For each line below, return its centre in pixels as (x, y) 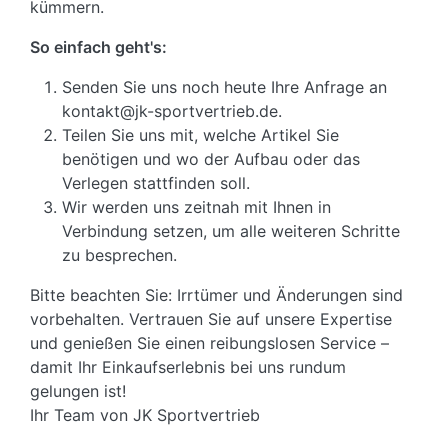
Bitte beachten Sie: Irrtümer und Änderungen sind (217, 295)
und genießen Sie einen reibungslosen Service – (210, 343)
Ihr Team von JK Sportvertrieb (145, 415)
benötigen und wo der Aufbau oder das (211, 159)
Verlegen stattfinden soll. (156, 183)
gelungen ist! (78, 391)
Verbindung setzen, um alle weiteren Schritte (231, 231)
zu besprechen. (120, 255)
